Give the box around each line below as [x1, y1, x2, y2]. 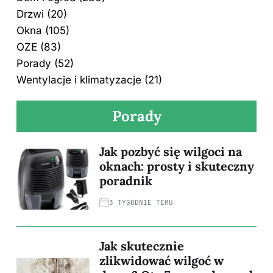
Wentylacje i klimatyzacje [16, 73, 141, 86]
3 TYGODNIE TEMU [109, 197, 173, 207]
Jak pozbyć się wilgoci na [99, 143, 242, 159]
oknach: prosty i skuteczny [99, 158, 254, 174]
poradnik [99, 172, 152, 188]
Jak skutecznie [99, 238, 184, 253]
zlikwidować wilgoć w [99, 252, 224, 268]
